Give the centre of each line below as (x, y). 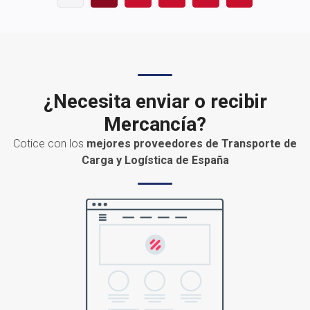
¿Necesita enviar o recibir (155, 101)
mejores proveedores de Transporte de (192, 144)
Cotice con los (50, 144)
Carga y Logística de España (155, 160)
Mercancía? (155, 124)
